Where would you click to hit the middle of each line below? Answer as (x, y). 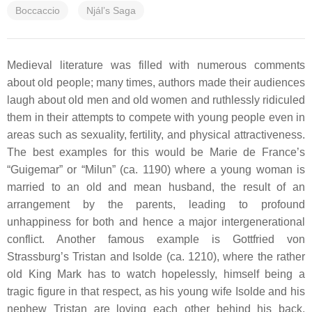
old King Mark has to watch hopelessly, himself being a (156, 274)
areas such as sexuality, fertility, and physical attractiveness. (156, 135)
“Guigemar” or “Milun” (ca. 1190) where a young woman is (156, 170)
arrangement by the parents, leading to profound (156, 204)
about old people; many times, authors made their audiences (156, 83)
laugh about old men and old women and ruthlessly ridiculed (156, 100)
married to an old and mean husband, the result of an (156, 187)
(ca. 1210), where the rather (234, 257)
